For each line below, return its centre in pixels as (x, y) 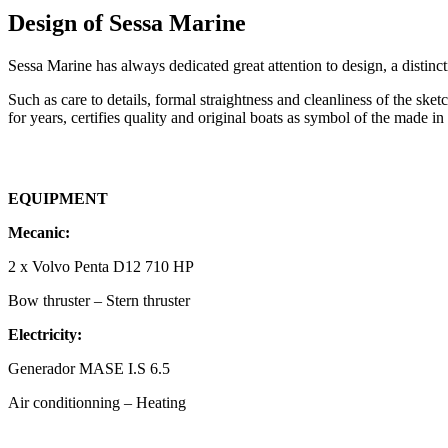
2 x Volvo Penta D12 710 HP (101, 266)
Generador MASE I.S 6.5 (89, 368)
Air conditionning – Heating (97, 402)
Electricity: (45, 334)
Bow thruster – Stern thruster (99, 300)
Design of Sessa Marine (127, 23)
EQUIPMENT (58, 198)
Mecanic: (39, 232)
